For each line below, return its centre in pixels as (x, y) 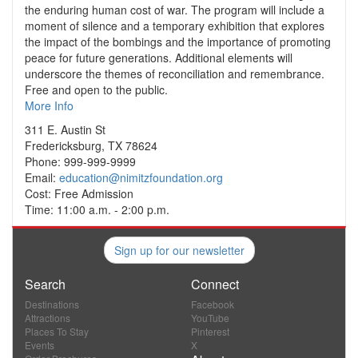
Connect (215, 284)
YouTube (210, 318)
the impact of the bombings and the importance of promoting (178, 42)
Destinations (52, 304)
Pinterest (210, 332)
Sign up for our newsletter (179, 251)
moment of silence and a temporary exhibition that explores (175, 26)
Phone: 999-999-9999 (80, 162)
